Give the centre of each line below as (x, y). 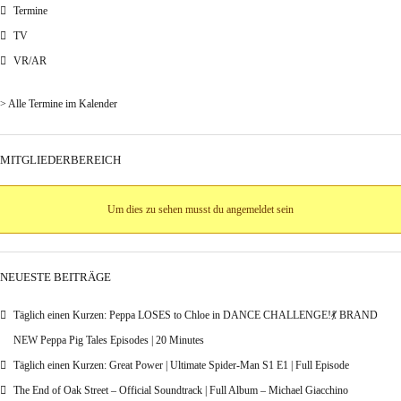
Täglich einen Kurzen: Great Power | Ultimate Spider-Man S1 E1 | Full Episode (181, 366)
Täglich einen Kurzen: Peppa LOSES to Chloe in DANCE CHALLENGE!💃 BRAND (196, 316)
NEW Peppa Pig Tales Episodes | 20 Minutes (109, 341)
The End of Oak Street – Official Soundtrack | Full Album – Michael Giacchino (181, 391)
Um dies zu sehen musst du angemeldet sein (200, 210)
